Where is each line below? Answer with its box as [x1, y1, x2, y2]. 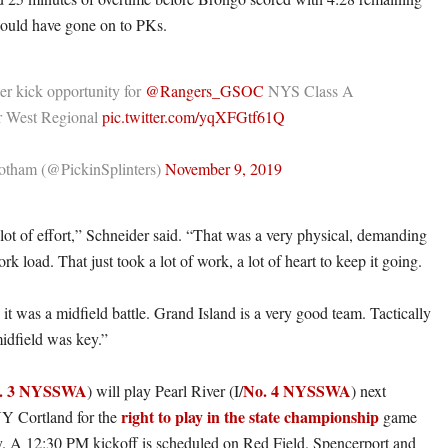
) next [351, 380, 386, 402]
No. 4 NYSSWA [243, 379, 351, 403]
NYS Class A [264, 80, 354, 102]
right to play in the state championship [121, 405, 379, 429]
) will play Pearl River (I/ [87, 380, 243, 402]
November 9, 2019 [165, 158, 282, 180]
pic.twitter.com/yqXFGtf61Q [102, 106, 285, 128]
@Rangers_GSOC [145, 80, 264, 102]
